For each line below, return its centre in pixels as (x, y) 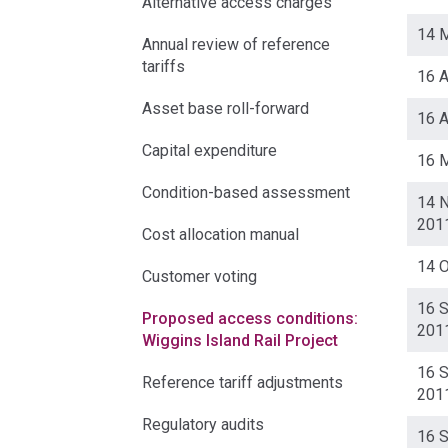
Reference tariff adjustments (242, 382)
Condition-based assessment (246, 192)
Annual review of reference (236, 44)
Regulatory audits (203, 424)
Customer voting (199, 276)
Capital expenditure (209, 150)
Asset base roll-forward (225, 108)
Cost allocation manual (220, 234)
